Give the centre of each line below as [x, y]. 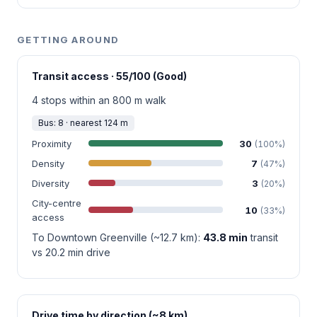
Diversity [51, 183]
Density [48, 163]
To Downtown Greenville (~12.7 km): [117, 237]
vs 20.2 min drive [71, 252]
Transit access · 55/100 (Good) [109, 76]
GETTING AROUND [68, 39]
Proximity [52, 143]
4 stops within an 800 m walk [99, 100]
